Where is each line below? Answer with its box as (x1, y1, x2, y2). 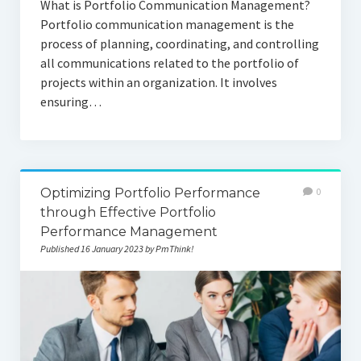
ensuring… (39, 93, 102, 110)
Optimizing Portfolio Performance (39, 185, 260, 201)
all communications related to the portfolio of (39, 55, 299, 72)
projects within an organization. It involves (39, 74, 277, 91)
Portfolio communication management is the (39, 16, 294, 33)
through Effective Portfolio (39, 205, 216, 221)
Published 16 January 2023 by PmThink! (39, 243, 193, 255)
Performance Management (39, 224, 218, 240)
